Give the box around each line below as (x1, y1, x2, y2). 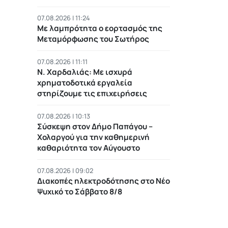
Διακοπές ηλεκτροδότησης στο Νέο (37, 175, 170, 186)
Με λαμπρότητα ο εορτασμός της (37, 22, 162, 34)
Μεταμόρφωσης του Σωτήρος (37, 33, 149, 44)
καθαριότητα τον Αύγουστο (37, 142, 140, 153)
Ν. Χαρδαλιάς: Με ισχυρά (37, 66, 132, 77)
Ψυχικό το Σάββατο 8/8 (37, 186, 122, 197)
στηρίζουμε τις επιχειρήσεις (37, 88, 147, 99)
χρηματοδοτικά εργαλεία (37, 77, 132, 88)
